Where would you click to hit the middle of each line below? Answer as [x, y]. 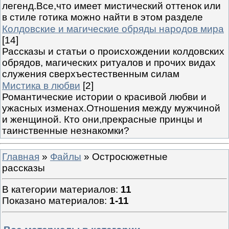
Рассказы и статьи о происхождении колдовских [113, 51]
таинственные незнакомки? [66, 130]
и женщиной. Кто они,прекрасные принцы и [102, 119]
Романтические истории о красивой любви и [104, 97]
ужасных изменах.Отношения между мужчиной [111, 108]
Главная [21, 156]
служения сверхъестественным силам [91, 74]
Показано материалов [53, 201]
